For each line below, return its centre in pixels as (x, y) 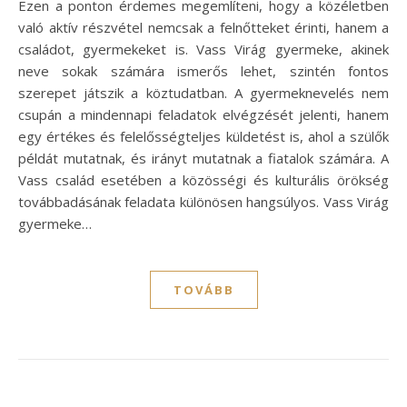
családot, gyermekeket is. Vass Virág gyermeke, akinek (203, 49)
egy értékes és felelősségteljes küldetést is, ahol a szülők (203, 136)
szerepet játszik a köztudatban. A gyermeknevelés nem (203, 92)
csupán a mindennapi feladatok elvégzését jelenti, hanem (203, 114)
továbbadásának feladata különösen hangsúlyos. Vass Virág (203, 201)
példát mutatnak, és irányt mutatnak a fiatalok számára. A (203, 158)
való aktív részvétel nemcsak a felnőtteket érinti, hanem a (203, 27)
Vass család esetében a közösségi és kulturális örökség (203, 179)
